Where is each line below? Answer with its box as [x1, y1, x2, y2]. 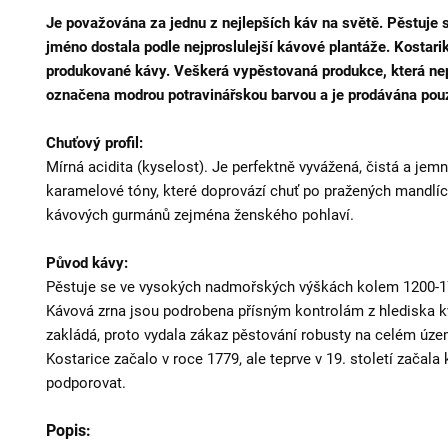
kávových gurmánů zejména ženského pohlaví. [46, 206, 354, 224]
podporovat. [46, 374, 126, 392]
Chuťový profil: [46, 134, 143, 152]
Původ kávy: [46, 254, 128, 272]
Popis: [46, 421, 91, 440]
